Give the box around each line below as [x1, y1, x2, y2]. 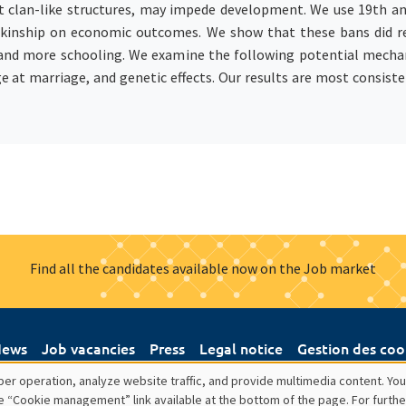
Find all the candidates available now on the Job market [30, 258, 376, 277]
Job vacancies [42, 337, 135, 358]
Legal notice [199, 337, 283, 358]
